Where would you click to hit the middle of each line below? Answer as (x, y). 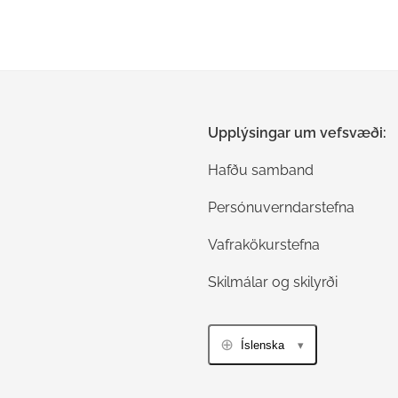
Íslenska (263, 345)
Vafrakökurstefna (264, 245)
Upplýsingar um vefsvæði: (297, 133)
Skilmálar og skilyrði (273, 282)
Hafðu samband (261, 170)
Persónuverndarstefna (281, 207)
